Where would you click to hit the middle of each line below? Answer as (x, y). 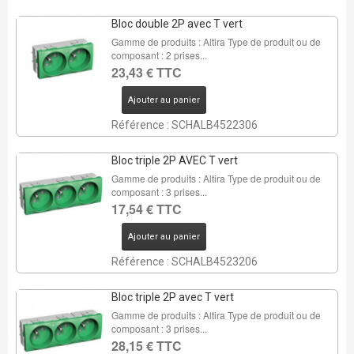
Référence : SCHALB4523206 (184, 262)
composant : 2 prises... (159, 55)
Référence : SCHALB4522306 (184, 125)
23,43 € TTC (146, 72)
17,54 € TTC (146, 209)
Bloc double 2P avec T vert (177, 24)
